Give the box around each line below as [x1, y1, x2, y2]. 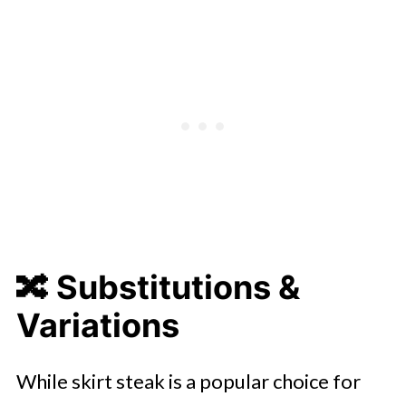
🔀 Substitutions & [15, 267, 300, 307]
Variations [15, 305, 179, 345]
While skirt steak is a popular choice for [15, 369, 361, 393]
